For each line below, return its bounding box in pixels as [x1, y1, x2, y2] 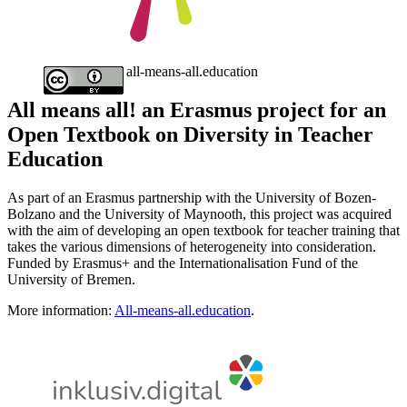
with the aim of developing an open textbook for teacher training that [7, 223, 400, 239]
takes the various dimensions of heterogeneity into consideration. [7, 239, 376, 255]
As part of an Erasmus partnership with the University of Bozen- [7, 190, 376, 206]
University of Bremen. [7, 272, 135, 288]
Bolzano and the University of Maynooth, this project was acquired [7, 206, 392, 223]
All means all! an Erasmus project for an [7, 98, 386, 123]
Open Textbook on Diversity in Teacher [7, 123, 373, 147]
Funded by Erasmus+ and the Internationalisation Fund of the [7, 255, 358, 272]
